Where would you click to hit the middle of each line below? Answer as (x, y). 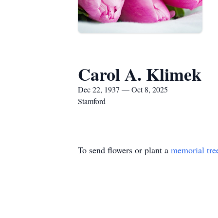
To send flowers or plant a (124, 150)
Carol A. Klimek (140, 74)
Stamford (92, 101)
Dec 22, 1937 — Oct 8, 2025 (123, 89)
